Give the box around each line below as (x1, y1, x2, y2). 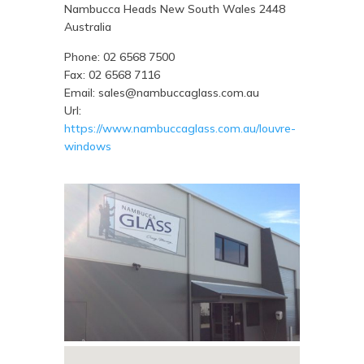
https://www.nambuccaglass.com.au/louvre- (63, 121, 296, 136)
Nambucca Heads (63, 2, 160, 17)
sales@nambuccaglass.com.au (97, 85, 259, 101)
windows (63, 139, 111, 154)
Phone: (63, 50, 103, 65)
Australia (63, 19, 111, 35)
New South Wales (159, 2, 259, 17)
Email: (63, 85, 98, 101)
